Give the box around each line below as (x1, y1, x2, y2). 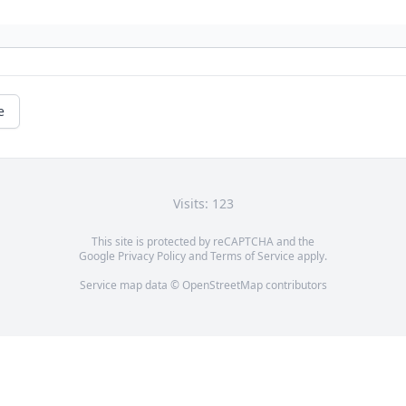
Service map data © (79, 277, 182, 294)
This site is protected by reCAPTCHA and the (92, 234, 314, 250)
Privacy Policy (118, 248, 186, 265)
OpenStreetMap (181, 277, 263, 294)
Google (79, 248, 118, 265)
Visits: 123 (172, 195, 234, 213)
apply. (295, 248, 327, 265)
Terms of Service (210, 248, 295, 265)
